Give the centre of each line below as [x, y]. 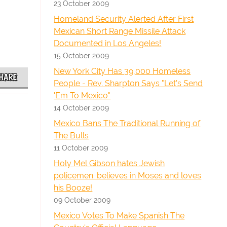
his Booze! [73, 188]
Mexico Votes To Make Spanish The [119, 216]
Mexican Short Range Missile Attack [120, 31]
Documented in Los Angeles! [108, 43]
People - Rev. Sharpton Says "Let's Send [128, 83]
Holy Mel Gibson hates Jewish [109, 163]
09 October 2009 [82, 200]
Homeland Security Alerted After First [124, 19]
